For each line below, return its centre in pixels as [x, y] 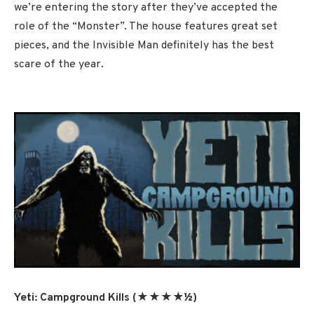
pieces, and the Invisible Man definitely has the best [144, 45]
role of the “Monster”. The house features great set [146, 26]
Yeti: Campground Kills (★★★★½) [105, 298]
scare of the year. [59, 64]
